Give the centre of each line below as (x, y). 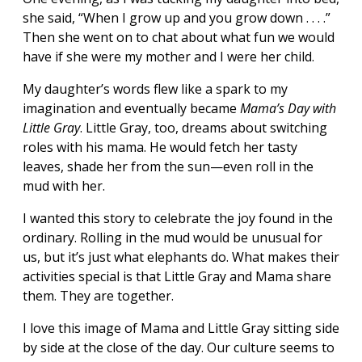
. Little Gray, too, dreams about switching (204, 127)
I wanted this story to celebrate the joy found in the (178, 218)
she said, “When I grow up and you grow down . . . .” (177, 17)
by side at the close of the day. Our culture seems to (179, 347)
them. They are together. (98, 295)
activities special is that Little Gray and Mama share (177, 276)
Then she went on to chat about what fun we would (179, 37)
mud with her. (64, 185)
